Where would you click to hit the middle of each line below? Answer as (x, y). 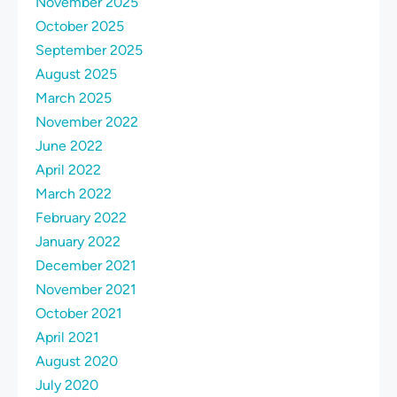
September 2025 (89, 51)
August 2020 (77, 362)
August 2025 (76, 74)
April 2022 (68, 170)
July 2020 (67, 385)
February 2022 (81, 218)
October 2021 (79, 314)
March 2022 (74, 194)
